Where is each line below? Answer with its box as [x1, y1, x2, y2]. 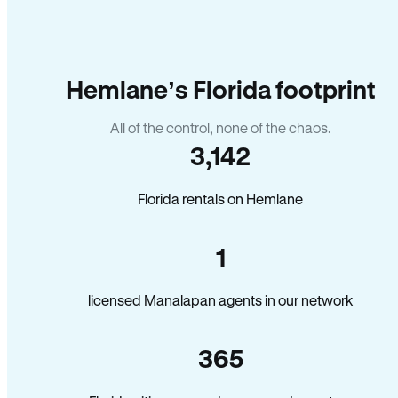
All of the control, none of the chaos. [109, 119, 331, 136]
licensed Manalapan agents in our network [88, 291, 353, 308]
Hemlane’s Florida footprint [65, 75, 376, 103]
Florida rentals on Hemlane [138, 190, 303, 207]
